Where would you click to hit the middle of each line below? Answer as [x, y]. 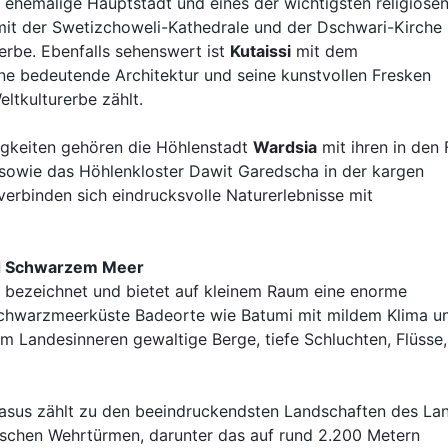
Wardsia [285, 147]
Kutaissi [260, 51]
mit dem [324, 51]
